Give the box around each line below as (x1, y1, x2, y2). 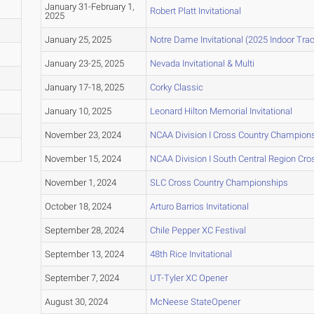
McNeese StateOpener (149, 296, 240, 308)
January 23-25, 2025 (44, 58, 124, 69)
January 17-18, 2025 (44, 82, 124, 93)
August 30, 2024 (44, 296, 108, 308)
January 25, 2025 (44, 34, 111, 46)
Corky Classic (149, 82, 203, 93)
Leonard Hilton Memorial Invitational (149, 106, 292, 117)
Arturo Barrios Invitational (149, 201, 249, 212)
